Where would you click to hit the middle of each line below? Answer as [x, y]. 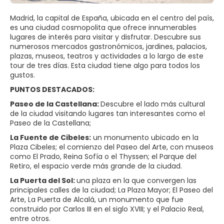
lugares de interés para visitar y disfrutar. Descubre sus [105, 37]
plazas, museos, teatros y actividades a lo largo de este [107, 56]
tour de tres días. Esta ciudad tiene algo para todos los [105, 65]
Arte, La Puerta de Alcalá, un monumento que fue [97, 199]
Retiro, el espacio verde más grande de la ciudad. [96, 166]
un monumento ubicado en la [145, 137]
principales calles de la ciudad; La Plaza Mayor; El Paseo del [111, 190]
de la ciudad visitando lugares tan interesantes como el [107, 113]
